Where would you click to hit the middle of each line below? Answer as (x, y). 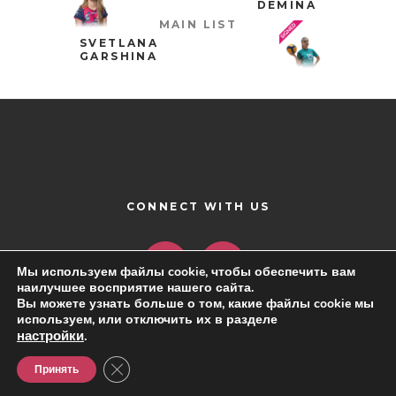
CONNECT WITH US (198, 206)
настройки (50, 336)
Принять (57, 369)
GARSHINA (119, 56)
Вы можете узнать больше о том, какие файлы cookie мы (195, 304)
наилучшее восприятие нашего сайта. (135, 288)
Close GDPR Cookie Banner (191, 366)
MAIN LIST (198, 24)
